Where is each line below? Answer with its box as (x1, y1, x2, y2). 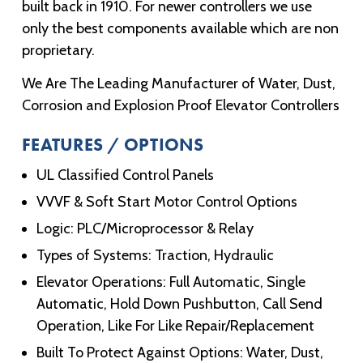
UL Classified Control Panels (36, 165, 214, 184)
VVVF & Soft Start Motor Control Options (36, 192, 297, 211)
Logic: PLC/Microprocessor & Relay (36, 219, 254, 237)
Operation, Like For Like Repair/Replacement (36, 316, 314, 335)
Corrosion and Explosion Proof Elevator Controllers (22, 96, 340, 114)
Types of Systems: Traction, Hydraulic (36, 246, 274, 264)
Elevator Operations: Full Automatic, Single (36, 272, 305, 291)
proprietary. (22, 41, 95, 59)
